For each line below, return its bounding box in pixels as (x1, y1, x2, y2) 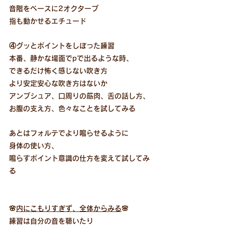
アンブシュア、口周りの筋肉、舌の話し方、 (9, 92, 150, 99)
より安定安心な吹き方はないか (9, 79, 107, 87)
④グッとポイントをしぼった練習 (9, 42, 115, 49)
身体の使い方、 (9, 142, 58, 149)
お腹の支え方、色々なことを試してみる (9, 104, 136, 112)
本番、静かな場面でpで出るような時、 (9, 54, 133, 62)
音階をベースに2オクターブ (9, 5, 98, 12)
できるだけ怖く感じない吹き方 (9, 67, 107, 74)
